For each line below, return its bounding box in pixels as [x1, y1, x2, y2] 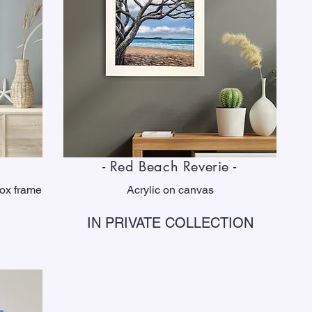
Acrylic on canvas [126, 183, 214, 196]
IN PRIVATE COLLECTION [86, 214, 253, 231]
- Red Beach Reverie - [102, 157, 237, 175]
